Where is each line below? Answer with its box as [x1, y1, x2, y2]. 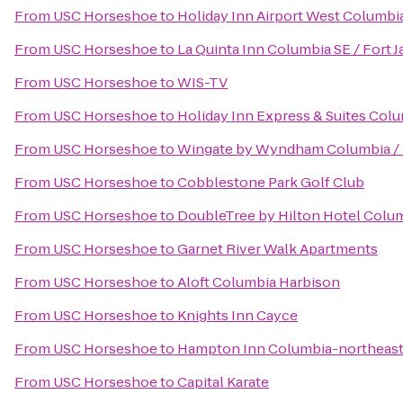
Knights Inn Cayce [177, 306, 298, 325]
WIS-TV [177, 73, 228, 92]
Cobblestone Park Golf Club [177, 173, 364, 192]
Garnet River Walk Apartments [177, 239, 378, 258]
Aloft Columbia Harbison [177, 273, 340, 291]
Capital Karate [177, 372, 269, 391]
